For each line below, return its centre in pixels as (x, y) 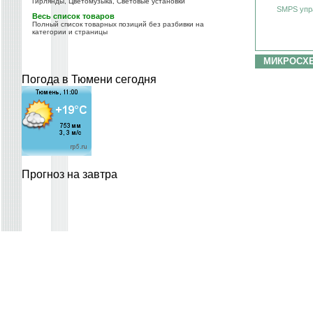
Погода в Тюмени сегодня (89, 79)
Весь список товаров (73, 16)
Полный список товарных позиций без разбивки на (118, 24)
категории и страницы (70, 32)
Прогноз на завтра (70, 174)
